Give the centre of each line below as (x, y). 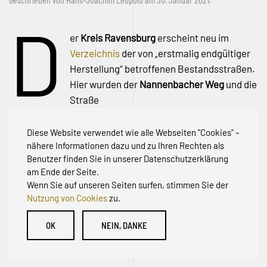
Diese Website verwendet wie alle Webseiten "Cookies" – (133, 132)
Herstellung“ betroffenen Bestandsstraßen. (163, 69)
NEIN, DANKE (124, 225)
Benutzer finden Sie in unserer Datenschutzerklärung (128, 159)
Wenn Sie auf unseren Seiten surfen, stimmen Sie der (128, 185)
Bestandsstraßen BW (55, 235)
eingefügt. (218, 115)
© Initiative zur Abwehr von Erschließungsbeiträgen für (126, 220)
